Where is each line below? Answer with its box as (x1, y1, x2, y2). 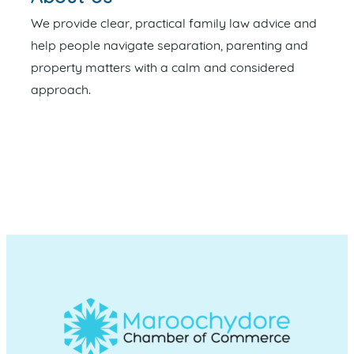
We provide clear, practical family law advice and (31, 18, 317, 32)
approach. (31, 85, 91, 98)
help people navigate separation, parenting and (31, 40, 308, 54)
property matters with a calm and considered (31, 62, 295, 76)
